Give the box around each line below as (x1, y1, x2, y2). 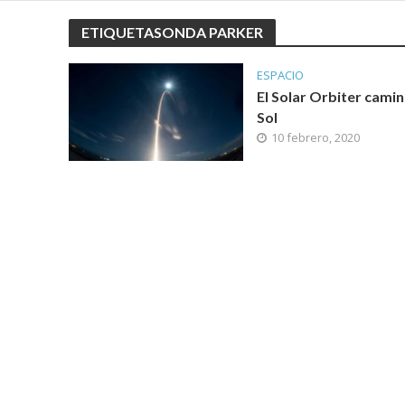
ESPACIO (256, 67, 304, 83)
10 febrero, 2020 (270, 129, 360, 146)
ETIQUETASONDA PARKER (80, 24, 263, 41)
